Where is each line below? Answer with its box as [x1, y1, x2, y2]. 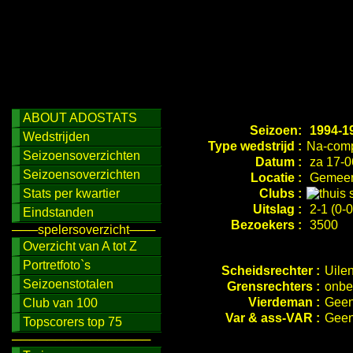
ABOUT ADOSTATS [23, 111, 137, 124]
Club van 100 [23, 296, 98, 310]
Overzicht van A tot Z [23, 240, 137, 253]
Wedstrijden [23, 130, 90, 143]
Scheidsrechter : [221, 264, 320, 277]
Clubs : [259, 187, 305, 200]
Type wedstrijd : [208, 139, 305, 153]
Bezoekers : [231, 218, 305, 232]
